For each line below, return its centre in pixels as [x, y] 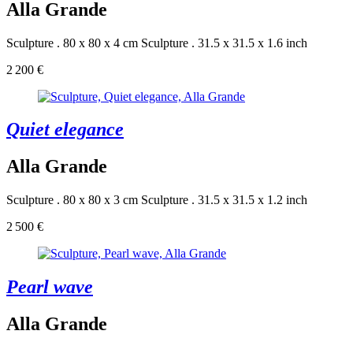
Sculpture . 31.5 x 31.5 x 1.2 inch [224, 200]
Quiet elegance [65, 130]
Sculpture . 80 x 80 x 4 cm [72, 43]
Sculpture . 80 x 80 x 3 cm [72, 200]
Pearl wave [50, 287]
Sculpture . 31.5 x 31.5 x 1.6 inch [224, 43]
